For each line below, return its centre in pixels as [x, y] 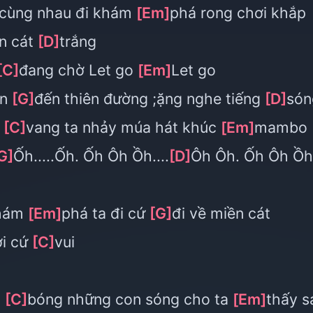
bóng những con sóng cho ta [130, 299]
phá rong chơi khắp [238, 13]
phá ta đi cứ [105, 213]
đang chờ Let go [78, 70]
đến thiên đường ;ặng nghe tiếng [150, 99]
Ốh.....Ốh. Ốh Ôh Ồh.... [91, 156]
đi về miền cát [221, 213]
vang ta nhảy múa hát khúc [123, 127]
